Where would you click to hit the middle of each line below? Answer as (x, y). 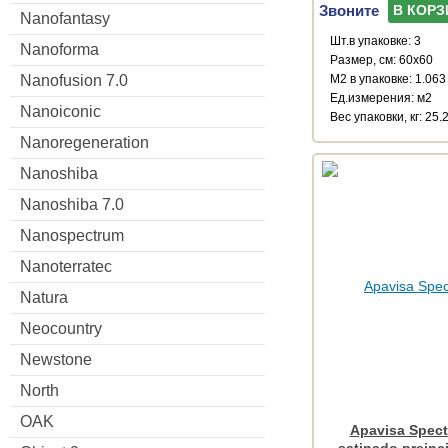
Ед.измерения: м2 (381, 97)
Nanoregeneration (84, 142)
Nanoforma (59, 49)
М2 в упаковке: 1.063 (388, 78)
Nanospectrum (72, 235)
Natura (44, 297)
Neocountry (61, 328)
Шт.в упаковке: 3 (375, 40)
